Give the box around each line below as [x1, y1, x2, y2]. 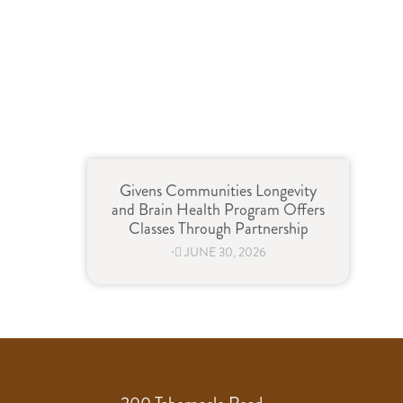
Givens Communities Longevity [120, 179, 317, 203]
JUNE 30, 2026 [184, 244, 266, 262]
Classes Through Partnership [128, 217, 309, 241]
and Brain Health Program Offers [112, 198, 325, 222]
